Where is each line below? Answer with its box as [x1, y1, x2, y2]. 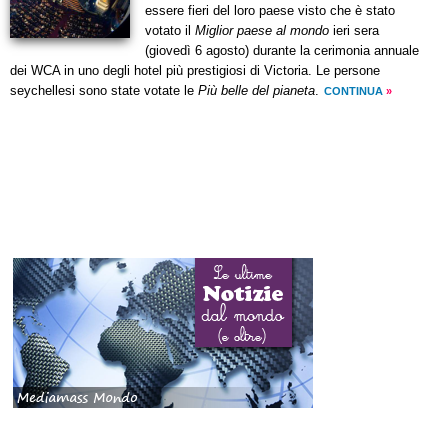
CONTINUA [324, 85, 383, 98]
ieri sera [329, 24, 379, 39]
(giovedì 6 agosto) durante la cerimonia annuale [145, 44, 419, 59]
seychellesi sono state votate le [10, 84, 198, 99]
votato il [145, 24, 195, 39]
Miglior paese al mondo [195, 24, 329, 39]
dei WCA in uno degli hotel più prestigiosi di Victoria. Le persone [10, 64, 380, 79]
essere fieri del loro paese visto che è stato [145, 4, 395, 19]
